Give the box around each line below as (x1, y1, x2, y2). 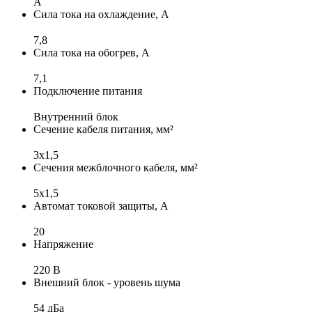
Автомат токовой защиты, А (33, 199, 169, 212)
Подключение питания (33, 84, 142, 97)
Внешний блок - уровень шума (33, 276, 180, 288)
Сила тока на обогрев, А (33, 46, 150, 58)
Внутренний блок (33, 110, 118, 123)
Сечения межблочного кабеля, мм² (33, 161, 198, 173)
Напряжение (33, 237, 93, 250)
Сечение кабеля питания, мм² (33, 123, 173, 135)
